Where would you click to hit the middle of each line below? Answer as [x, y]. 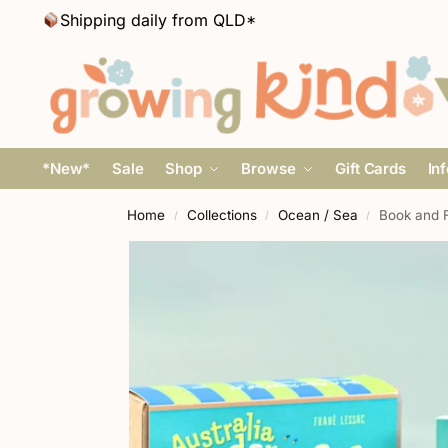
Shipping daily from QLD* [158, 20]
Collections [221, 215]
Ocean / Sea [317, 215]
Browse [268, 168]
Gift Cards [370, 168]
